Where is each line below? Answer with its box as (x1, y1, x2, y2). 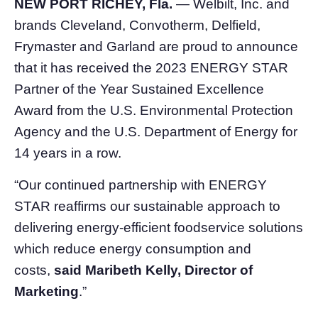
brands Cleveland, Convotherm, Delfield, (14, 17, 261, 33)
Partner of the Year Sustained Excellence (14, 81, 264, 97)
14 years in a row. (14, 145, 121, 160)
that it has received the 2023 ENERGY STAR (14, 60, 288, 75)
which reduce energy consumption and (14, 241, 251, 256)
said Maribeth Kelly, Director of (54, 262, 253, 278)
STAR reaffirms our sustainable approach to (14, 198, 280, 214)
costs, (14, 262, 54, 278)
